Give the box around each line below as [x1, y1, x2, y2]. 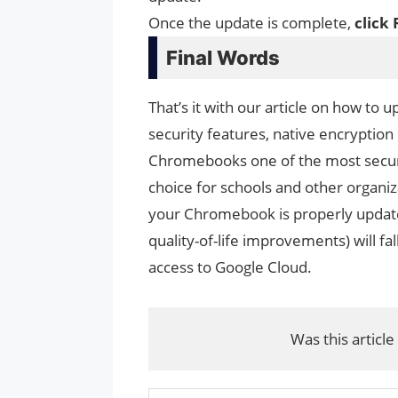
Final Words [166, 46, 280, 70]
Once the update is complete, [148, 12, 354, 34]
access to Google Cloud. [148, 257, 312, 278]
